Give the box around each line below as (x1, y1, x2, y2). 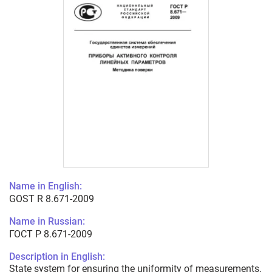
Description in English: (9, 251, 105, 263)
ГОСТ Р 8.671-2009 (9, 228, 92, 240)
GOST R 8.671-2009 (9, 193, 94, 205)
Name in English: (9, 180, 82, 192)
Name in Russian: (9, 216, 85, 228)
